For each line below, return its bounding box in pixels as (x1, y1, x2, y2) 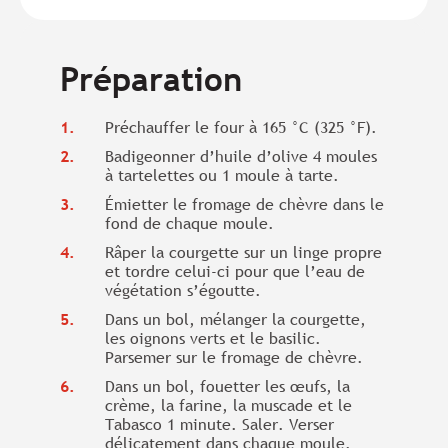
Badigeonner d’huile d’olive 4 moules (105, 145, 377, 167)
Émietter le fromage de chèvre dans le (105, 193, 384, 215)
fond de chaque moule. (105, 212, 274, 234)
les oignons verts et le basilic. (105, 327, 321, 349)
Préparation (60, 58, 242, 100)
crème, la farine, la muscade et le (105, 394, 352, 416)
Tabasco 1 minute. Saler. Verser (105, 413, 334, 435)
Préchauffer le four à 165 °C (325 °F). (105, 116, 377, 138)
